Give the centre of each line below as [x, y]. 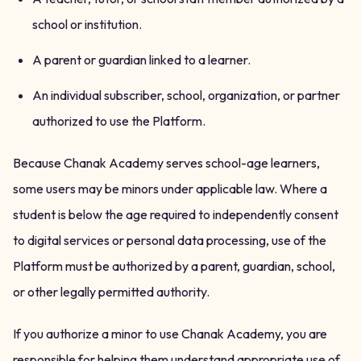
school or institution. [87, 24]
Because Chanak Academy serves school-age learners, [166, 163]
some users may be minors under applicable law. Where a [170, 189]
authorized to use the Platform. [119, 121]
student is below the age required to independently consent [176, 214]
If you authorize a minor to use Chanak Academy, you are [170, 334]
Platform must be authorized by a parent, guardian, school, [174, 266]
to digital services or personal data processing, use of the [170, 240]
